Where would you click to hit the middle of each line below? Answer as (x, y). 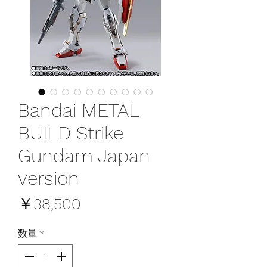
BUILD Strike (71, 133)
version (49, 178)
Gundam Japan (84, 155)
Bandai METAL (78, 110)
